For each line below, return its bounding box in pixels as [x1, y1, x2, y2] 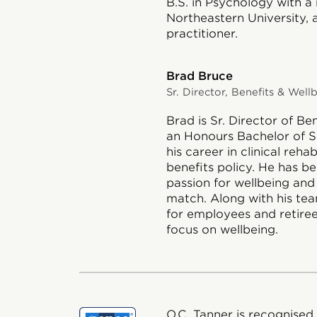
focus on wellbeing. [166, 223, 278, 237]
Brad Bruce [166, 69, 233, 83]
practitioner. [166, 27, 238, 41]
